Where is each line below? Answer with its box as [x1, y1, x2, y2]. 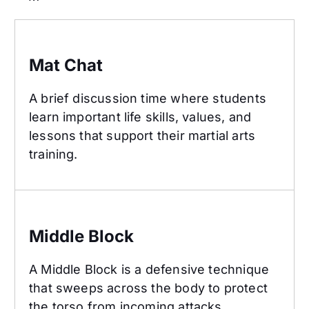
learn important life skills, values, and [29, 109, 252, 124]
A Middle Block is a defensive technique [29, 261, 270, 277]
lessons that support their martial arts [29, 128, 256, 143]
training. [29, 146, 78, 161]
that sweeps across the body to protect [29, 280, 268, 295]
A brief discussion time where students [29, 90, 266, 106]
